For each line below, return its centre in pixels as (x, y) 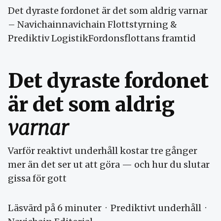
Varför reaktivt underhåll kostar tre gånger (103, 150)
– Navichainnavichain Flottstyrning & (92, 24)
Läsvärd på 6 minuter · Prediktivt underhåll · (108, 208)
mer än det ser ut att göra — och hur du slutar (109, 164)
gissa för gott (37, 178)
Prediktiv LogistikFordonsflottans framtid (102, 38)
